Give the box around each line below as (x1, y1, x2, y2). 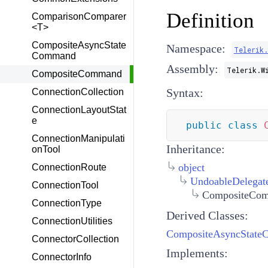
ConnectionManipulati (32, 133, 125, 144)
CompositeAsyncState (32, 40, 126, 50)
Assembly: (166, 62, 218, 75)
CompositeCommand (32, 69, 122, 79)
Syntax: (166, 86, 203, 99)
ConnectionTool (32, 180, 99, 190)
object (178, 162, 205, 173)
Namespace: (166, 42, 226, 55)
